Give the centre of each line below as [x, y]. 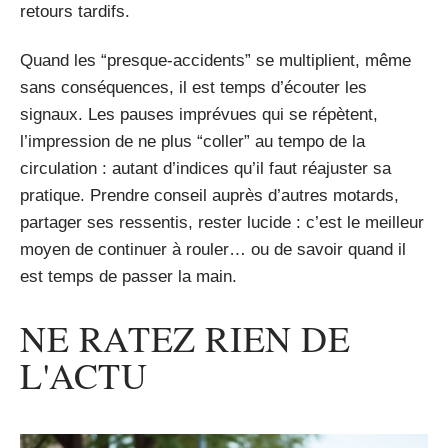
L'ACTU [84, 375]
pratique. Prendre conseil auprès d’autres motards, [209, 195]
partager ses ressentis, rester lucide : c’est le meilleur [222, 222]
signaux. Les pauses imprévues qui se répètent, [199, 114]
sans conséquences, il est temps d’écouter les [193, 87]
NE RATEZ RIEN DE [185, 338]
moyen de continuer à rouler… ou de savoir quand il [213, 249]
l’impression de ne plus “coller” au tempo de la [192, 141]
